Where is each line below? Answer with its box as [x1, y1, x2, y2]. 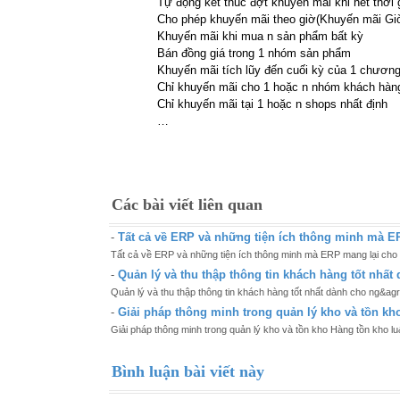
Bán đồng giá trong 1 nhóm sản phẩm [157, 46, 351, 60]
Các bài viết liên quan [112, 196, 262, 214]
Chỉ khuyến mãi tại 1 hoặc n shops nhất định [157, 97, 387, 111]
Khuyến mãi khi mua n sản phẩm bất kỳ [157, 29, 363, 43]
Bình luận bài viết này [112, 362, 264, 381]
